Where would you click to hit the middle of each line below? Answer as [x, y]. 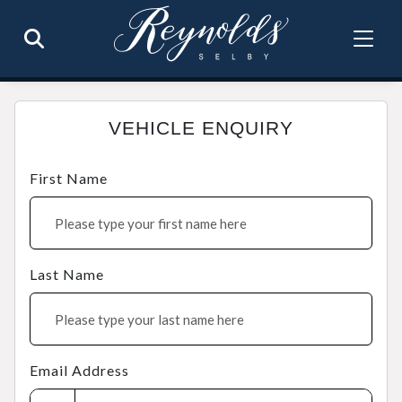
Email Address [79, 370]
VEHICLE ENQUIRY [201, 128]
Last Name [67, 274]
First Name [69, 178]
